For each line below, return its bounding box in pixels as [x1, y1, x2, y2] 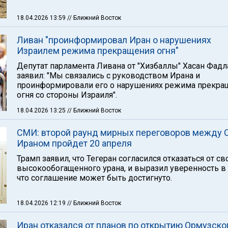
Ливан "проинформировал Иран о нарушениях [17, 35, 211, 45]
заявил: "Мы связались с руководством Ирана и [17, 71, 200, 80]
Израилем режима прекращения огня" [17, 45, 179, 56]
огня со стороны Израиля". [17, 90, 117, 100]
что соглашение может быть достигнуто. [17, 173, 172, 183]
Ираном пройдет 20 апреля [17, 138, 132, 149]
